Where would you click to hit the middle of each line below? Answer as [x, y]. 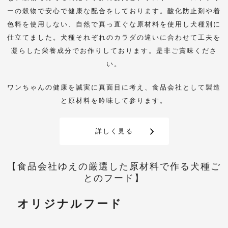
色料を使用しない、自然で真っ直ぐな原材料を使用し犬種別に [114, 24]
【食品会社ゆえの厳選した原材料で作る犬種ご [114, 167]
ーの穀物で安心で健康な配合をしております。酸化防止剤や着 [114, 11]
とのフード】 [114, 178]
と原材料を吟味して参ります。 [114, 101]
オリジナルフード [70, 204]
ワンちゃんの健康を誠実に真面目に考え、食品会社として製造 [114, 88]
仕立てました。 [34, 38]
